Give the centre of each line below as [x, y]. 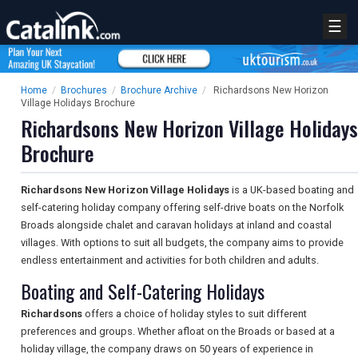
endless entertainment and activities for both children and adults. [170, 261]
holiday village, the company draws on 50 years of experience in [167, 349]
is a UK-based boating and [292, 190]
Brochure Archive [159, 91]
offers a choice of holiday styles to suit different [195, 314]
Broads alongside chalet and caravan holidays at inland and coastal [176, 225]
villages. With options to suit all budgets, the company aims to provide [182, 243]
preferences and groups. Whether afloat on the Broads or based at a [178, 332]
